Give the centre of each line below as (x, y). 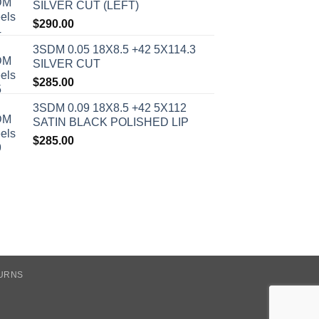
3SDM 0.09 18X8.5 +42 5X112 (110, 108)
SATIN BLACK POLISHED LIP (111, 122)
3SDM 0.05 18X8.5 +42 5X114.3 (114, 50)
